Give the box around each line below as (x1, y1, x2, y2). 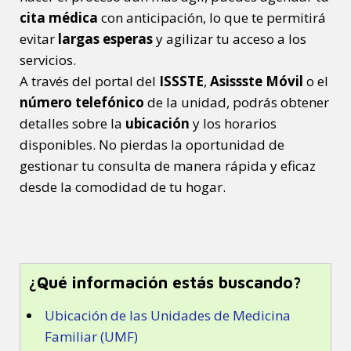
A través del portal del (20, 71, 159, 90)
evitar (20, 29, 58, 48)
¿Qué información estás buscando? (28, 272, 302, 291)
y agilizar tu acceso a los (153, 29, 306, 48)
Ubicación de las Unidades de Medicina (45, 306, 291, 324)
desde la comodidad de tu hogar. (20, 177, 226, 196)
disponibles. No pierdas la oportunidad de (20, 135, 284, 154)
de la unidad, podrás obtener (144, 92, 329, 111)
